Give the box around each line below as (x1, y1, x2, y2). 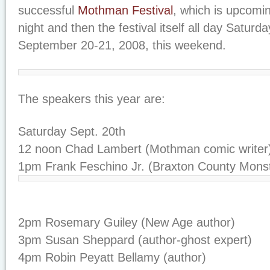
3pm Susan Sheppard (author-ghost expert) (18, 233, 252, 246)
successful (18, 4, 78, 17)
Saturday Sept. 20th (18, 125, 125, 138)
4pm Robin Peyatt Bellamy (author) (18, 251, 206, 264)
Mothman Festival (78, 4, 173, 17)
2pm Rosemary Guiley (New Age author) (18, 216, 235, 229)
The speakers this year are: (18, 92, 165, 105)
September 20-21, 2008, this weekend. (18, 39, 226, 52)
